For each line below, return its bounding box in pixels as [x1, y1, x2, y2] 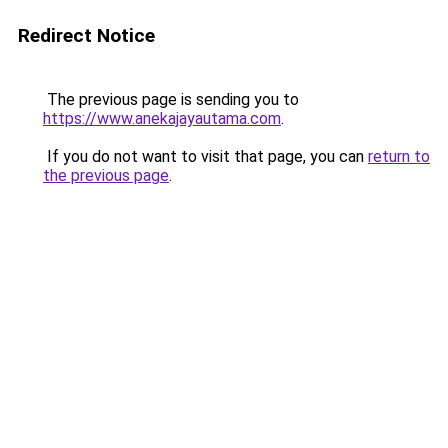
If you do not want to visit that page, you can [43, 147, 368, 166]
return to [368, 147, 430, 166]
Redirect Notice [18, 24, 155, 47]
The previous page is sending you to [43, 90, 299, 109]
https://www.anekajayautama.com [43, 109, 281, 128]
